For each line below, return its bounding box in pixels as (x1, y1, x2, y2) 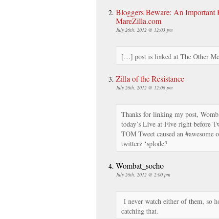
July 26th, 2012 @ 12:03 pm (116, 26, 173, 33)
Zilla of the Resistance (116, 73, 184, 84)
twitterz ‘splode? (121, 138, 167, 148)
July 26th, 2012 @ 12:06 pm (116, 84, 173, 91)
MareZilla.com (116, 15, 161, 26)
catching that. (121, 206, 158, 216)
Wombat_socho (116, 160, 164, 171)
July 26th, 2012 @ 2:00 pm (116, 171, 170, 178)
